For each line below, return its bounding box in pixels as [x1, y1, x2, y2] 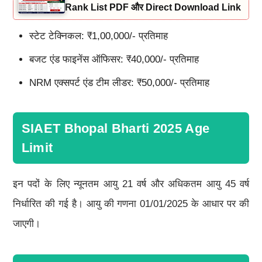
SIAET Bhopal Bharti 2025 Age [21, 120, 210, 136]
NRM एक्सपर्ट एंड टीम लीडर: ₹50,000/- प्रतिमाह [29, 77, 209, 88]
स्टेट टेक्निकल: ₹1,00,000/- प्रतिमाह [29, 30, 168, 42]
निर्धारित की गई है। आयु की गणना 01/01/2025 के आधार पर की [12, 198, 250, 209]
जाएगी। [12, 218, 40, 229]
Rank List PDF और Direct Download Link [64, 2, 241, 12]
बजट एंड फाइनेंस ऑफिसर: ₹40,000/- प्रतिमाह [29, 53, 199, 65]
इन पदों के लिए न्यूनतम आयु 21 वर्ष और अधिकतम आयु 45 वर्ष [12, 178, 250, 189]
